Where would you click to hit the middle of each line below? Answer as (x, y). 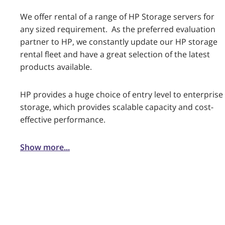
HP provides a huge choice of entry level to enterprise (122, 94)
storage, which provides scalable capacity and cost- (117, 107)
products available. (56, 67)
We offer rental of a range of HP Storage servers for (117, 17)
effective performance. (63, 120)
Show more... (45, 147)
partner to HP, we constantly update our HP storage (119, 42)
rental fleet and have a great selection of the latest (115, 54)
